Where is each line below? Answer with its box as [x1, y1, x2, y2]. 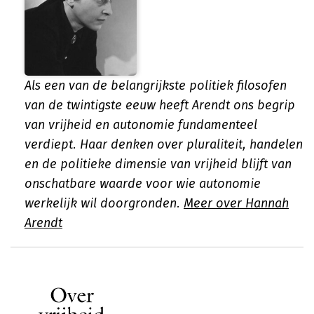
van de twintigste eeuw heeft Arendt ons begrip [25, 97, 295, 113]
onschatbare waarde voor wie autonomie [25, 176, 261, 191]
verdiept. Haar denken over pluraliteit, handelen [25, 137, 303, 152]
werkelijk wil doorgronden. [25, 196, 184, 211]
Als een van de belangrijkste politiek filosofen [25, 78, 287, 93]
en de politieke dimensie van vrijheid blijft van [25, 156, 292, 172]
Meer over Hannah [184, 196, 289, 211]
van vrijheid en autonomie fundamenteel [25, 117, 257, 132]
